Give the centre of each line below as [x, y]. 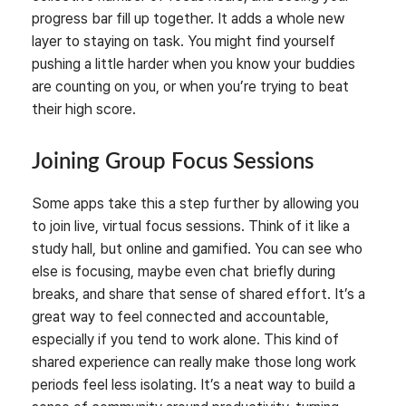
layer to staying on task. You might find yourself [184, 41]
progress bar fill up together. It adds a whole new [188, 18]
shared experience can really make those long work [194, 362]
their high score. [84, 109]
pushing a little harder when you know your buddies [193, 63]
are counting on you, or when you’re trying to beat [190, 86]
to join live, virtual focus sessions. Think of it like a [191, 226]
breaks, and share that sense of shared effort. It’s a [198, 294]
